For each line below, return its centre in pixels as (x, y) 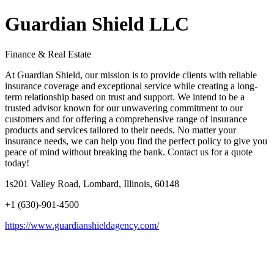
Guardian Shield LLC (97, 24)
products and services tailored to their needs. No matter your (120, 130)
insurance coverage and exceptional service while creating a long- (131, 86)
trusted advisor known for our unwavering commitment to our (124, 108)
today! (17, 163)
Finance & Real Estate (48, 54)
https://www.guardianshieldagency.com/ (82, 225)
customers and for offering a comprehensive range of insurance (126, 119)
